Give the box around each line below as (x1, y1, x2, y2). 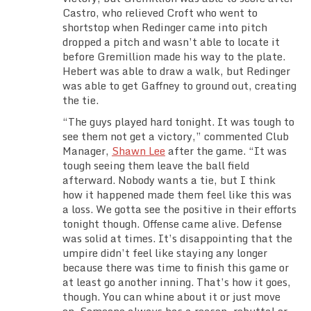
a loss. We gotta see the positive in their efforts (62, 201, 296, 218)
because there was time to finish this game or (62, 259, 289, 276)
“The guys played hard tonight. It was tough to (62, 113, 294, 131)
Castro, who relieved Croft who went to (62, 4, 258, 22)
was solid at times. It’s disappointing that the (62, 230, 292, 247)
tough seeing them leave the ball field (62, 157, 249, 174)
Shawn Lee (112, 142, 165, 160)
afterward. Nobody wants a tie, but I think (62, 171, 276, 189)
